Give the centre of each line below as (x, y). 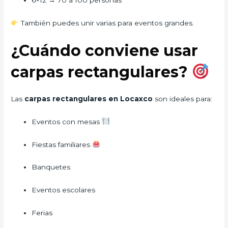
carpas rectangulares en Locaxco (90, 98)
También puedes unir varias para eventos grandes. (106, 23)
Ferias (42, 213)
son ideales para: (184, 98)
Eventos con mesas (67, 121)
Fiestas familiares (62, 144)
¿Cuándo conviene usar (105, 50)
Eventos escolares (64, 190)
